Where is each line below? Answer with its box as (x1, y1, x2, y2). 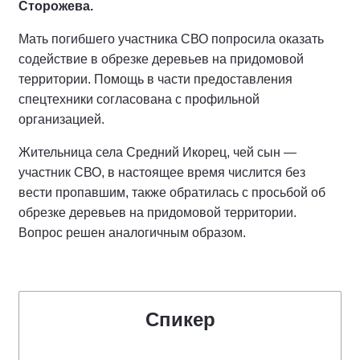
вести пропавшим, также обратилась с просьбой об (18, 186, 325, 199)
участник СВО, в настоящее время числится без (18, 166, 305, 179)
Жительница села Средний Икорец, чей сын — (18, 145, 297, 159)
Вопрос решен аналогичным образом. (18, 226, 246, 239)
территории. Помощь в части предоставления (18, 72, 292, 86)
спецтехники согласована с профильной (18, 92, 260, 106)
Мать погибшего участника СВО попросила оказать (18, 32, 324, 46)
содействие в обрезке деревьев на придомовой (18, 52, 304, 66)
